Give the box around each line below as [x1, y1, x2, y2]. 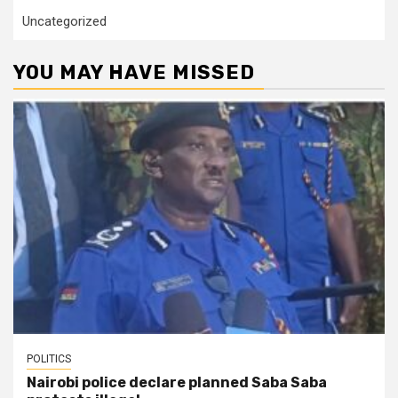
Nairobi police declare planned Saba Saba [27, 374, 327, 392]
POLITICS [27, 353, 71, 366]
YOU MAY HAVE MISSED [13, 60, 255, 85]
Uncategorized [22, 13, 107, 30]
